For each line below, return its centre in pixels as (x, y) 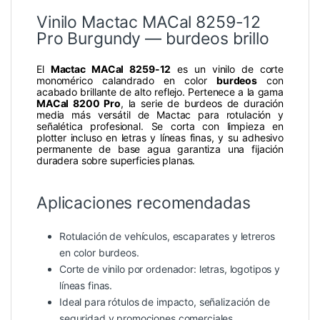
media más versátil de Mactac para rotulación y (160, 115)
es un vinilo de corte (227, 69)
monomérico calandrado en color (126, 81)
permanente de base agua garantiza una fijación (160, 149)
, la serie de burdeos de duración (202, 104)
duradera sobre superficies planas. (116, 161)
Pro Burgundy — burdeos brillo (153, 39)
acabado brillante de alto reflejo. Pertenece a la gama (160, 92)
